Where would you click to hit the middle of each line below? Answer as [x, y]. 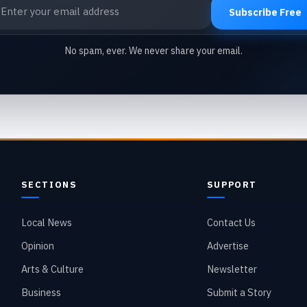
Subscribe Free [265, 12]
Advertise [228, 245]
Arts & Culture [52, 269]
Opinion [37, 245]
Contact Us [231, 222]
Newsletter [232, 269]
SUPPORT [232, 185]
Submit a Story [239, 292]
